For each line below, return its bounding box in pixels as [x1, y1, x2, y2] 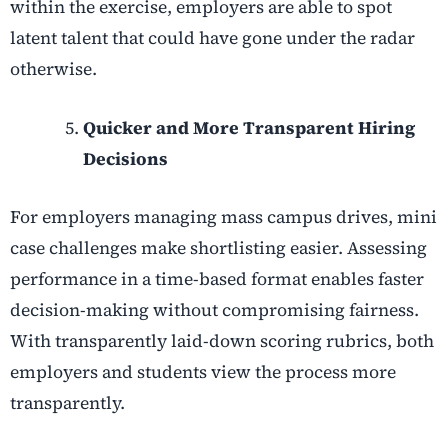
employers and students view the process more [10, 359, 396, 384]
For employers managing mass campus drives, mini [10, 204, 437, 229]
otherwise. [10, 57, 97, 82]
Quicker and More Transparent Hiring [82, 116, 415, 141]
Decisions [82, 147, 168, 172]
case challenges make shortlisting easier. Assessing [10, 235, 427, 260]
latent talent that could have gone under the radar [10, 26, 415, 51]
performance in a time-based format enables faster [10, 266, 424, 291]
